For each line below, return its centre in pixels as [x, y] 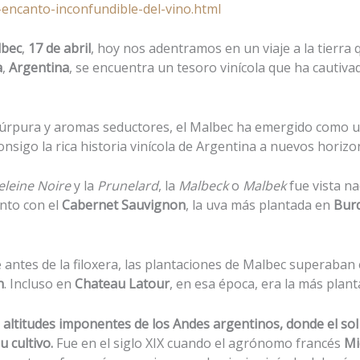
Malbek [264, 186]
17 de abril [59, 49]
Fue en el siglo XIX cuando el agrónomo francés [200, 343]
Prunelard [128, 186]
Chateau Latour [122, 283]
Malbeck [203, 186]
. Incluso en [39, 283]
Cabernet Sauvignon [124, 205]
